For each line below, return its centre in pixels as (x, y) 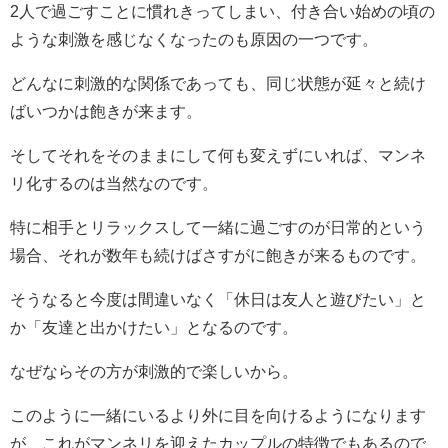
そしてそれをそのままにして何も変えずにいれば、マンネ (218, 155)
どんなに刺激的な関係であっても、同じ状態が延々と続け (218, 83)
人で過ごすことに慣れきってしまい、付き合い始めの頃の (227, 11)
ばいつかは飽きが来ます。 (106, 111)
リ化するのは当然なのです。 (114, 183)
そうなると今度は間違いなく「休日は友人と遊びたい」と (218, 299)
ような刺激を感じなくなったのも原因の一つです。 (194, 39)
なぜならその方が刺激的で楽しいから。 (154, 371)
